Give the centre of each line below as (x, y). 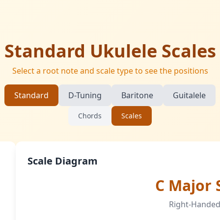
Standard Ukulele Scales (110, 51)
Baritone (137, 95)
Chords (90, 116)
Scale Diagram (63, 161)
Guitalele (189, 95)
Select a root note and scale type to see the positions (110, 71)
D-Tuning (85, 95)
